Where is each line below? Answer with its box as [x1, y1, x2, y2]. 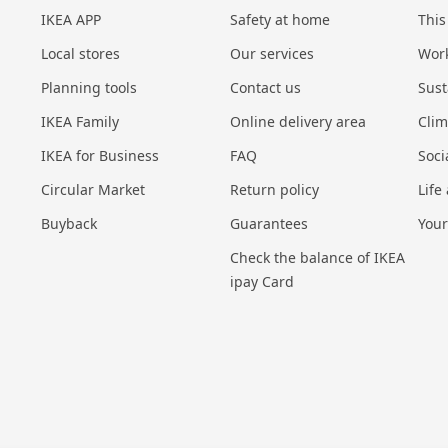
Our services [229, 44, 314, 64]
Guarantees [229, 214, 308, 234]
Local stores [40, 44, 120, 64]
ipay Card [229, 272, 294, 292]
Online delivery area [229, 112, 366, 132]
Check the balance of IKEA [229, 248, 405, 268]
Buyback [40, 214, 97, 234]
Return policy [229, 180, 319, 200]
